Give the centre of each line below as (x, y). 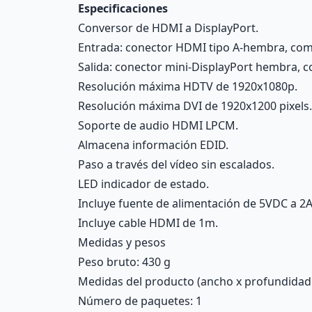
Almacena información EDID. (153, 145)
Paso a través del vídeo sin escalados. (176, 164)
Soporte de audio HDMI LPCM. (158, 125)
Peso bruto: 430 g (124, 262)
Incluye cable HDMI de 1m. (148, 223)
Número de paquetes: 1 (140, 301)
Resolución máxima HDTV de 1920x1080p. (188, 86)
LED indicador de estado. (143, 184)
